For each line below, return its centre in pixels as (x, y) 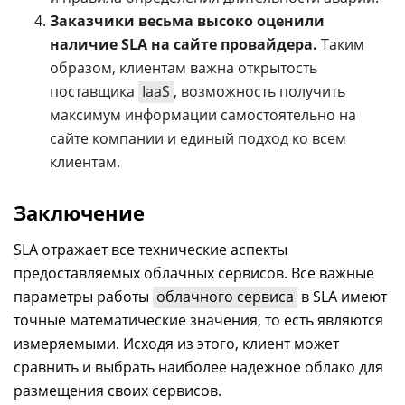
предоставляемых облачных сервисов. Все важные (194, 273)
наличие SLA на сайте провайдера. (184, 44)
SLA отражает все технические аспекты (151, 249)
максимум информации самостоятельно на (203, 114)
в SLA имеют (342, 296)
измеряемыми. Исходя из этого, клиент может (176, 343)
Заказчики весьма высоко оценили (187, 20)
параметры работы (83, 296)
